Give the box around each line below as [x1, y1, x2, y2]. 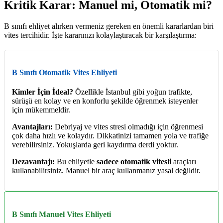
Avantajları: [12, 122, 53, 131]
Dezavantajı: [12, 157, 55, 166]
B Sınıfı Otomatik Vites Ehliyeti [12, 68, 117, 77]
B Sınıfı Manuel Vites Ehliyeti [12, 210, 111, 219]
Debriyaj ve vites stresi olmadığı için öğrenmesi [53, 122, 203, 131]
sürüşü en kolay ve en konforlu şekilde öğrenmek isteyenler [12, 97, 198, 106]
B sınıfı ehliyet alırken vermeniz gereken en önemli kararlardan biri [4, 21, 214, 30]
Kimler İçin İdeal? [12, 88, 73, 97]
